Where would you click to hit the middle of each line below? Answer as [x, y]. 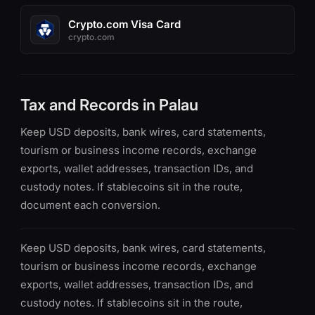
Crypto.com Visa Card [124, 24]
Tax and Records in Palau [109, 105]
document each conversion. [90, 205]
